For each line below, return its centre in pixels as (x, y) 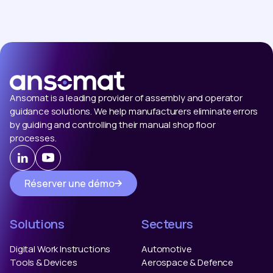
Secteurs (167, 224)
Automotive (167, 249)
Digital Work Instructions (60, 249)
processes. (33, 138)
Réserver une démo (69, 183)
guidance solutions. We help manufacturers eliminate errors (134, 111)
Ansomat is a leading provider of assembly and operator (126, 97)
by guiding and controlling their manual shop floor (113, 124)
